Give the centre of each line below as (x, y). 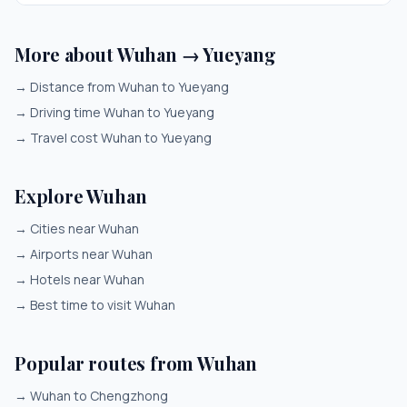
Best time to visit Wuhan (103, 305)
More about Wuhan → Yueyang (145, 54)
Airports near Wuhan (91, 254)
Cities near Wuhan (84, 228)
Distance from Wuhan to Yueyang (129, 87)
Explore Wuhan (81, 196)
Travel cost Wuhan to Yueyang (121, 138)
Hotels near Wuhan (87, 279)
